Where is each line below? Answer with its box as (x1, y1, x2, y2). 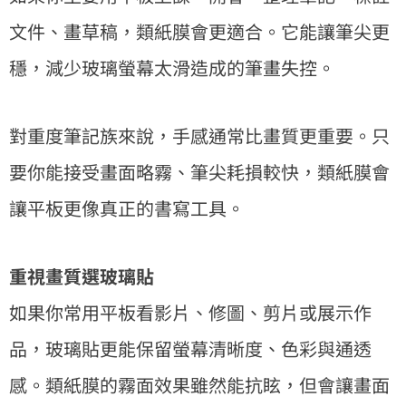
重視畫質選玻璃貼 (9, 262, 154, 289)
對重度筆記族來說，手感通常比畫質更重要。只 (9, 121, 390, 149)
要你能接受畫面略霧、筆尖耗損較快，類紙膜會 (9, 158, 390, 185)
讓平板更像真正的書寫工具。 (9, 194, 245, 221)
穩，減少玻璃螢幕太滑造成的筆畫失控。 (9, 53, 335, 81)
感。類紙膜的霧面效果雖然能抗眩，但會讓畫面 (9, 371, 390, 398)
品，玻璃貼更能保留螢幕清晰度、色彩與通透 (9, 334, 372, 362)
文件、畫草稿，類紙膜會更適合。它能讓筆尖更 (9, 17, 390, 44)
